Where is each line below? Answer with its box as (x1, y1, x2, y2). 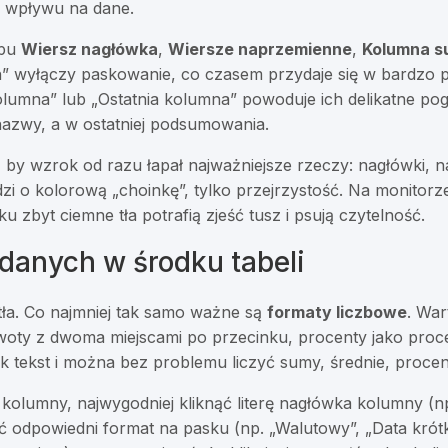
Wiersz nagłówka (21, 39, 159, 60)
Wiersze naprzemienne (168, 39, 353, 60)
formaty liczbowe (267, 302, 408, 323)
